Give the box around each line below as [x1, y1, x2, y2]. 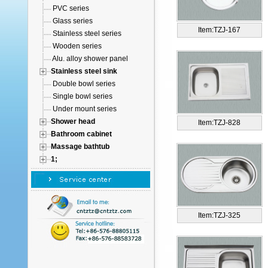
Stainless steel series [53, 29, 121, 38]
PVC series [53, 4, 89, 13]
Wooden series [53, 42, 102, 50]
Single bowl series [53, 92, 112, 100]
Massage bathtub [51, 142, 109, 151]
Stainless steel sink [51, 67, 117, 75]
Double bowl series [53, 80, 115, 88]
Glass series [53, 17, 93, 25]
